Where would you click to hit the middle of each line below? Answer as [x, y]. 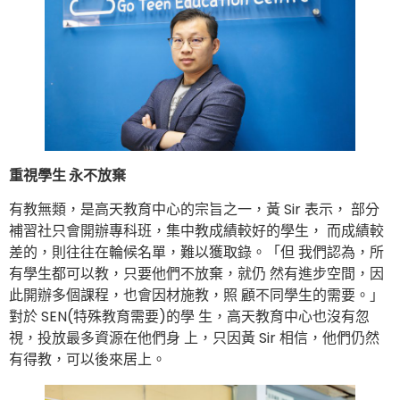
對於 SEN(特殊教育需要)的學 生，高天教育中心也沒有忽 [189, 316]
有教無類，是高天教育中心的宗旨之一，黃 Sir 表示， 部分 [194, 209]
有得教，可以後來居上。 [87, 359]
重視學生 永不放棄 [67, 175]
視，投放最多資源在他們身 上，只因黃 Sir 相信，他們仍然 [194, 337]
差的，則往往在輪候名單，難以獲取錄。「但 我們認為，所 [196, 252]
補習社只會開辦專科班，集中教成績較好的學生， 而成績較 [196, 230]
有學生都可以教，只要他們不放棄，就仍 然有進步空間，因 [196, 273]
